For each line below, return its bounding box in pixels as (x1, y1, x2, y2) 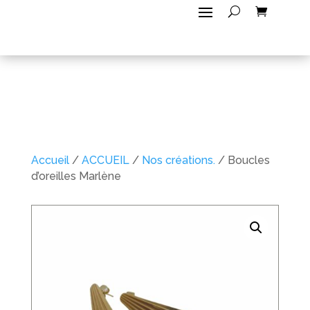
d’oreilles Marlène (30, 170, 121, 183)
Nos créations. (141, 154, 215, 167)
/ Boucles (215, 154, 270, 167)
